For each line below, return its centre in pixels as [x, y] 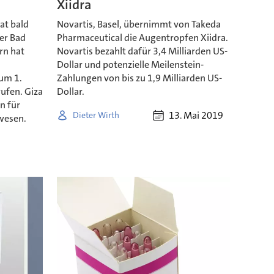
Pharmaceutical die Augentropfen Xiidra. [142, 38]
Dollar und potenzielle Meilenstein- [130, 65]
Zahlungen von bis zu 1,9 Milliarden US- [139, 78]
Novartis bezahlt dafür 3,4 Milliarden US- [142, 51]
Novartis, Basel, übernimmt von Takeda [139, 24]
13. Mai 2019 [196, 116]
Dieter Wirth [96, 115]
